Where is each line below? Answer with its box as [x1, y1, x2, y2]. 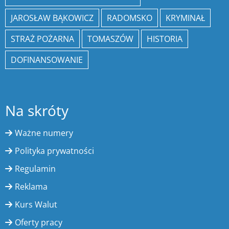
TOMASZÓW [87, 33, 133, 45]
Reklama [15, 181, 48, 193]
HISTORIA [147, 33, 182, 45]
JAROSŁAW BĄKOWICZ [11, 12, 94, 24]
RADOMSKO [107, 12, 152, 24]
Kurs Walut [15, 199, 57, 211]
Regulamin [15, 163, 56, 175]
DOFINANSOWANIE [11, 54, 83, 66]
